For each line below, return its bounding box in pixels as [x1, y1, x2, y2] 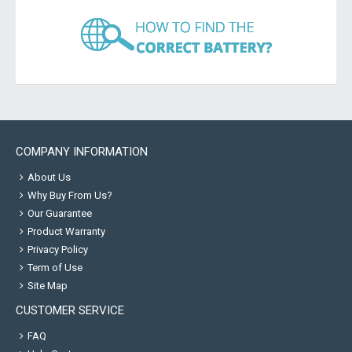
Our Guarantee [27, 207, 92, 219]
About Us [27, 171, 71, 183]
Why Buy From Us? [27, 189, 112, 201]
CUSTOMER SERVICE [16, 303, 124, 317]
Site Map [27, 280, 68, 291]
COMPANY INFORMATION [16, 145, 148, 159]
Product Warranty [27, 225, 105, 237]
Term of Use [27, 262, 82, 273]
